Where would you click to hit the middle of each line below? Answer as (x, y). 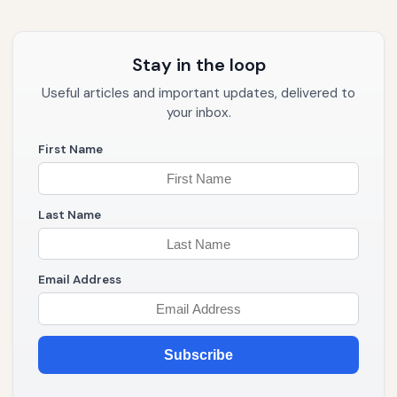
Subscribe (198, 355)
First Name (70, 150)
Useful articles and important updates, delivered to (198, 93)
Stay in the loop (198, 65)
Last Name (70, 214)
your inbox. (198, 113)
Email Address (80, 280)
